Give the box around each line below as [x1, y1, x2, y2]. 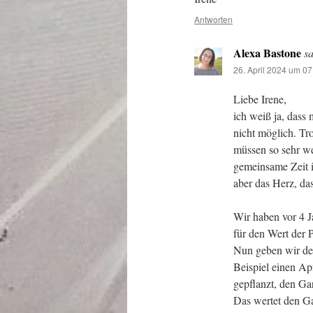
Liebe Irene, [233, 92, 286, 106]
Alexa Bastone [233, 45, 301, 61]
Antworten [194, 13, 233, 25]
